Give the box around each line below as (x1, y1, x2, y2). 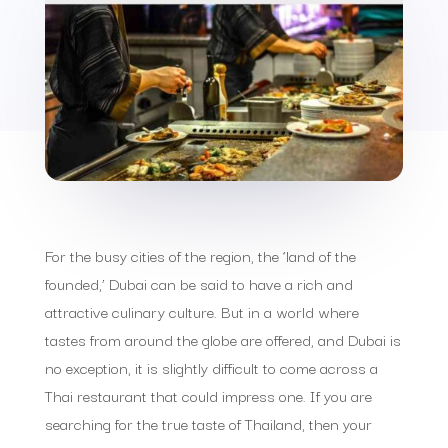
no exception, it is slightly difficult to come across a (44, 354, 378, 379)
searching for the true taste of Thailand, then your (44, 410, 372, 435)
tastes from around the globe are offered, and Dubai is (44, 326, 401, 351)
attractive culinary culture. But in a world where (44, 298, 359, 323)
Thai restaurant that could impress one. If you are (44, 382, 372, 407)
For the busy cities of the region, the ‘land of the (44, 242, 356, 267)
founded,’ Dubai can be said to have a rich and (44, 270, 353, 295)
